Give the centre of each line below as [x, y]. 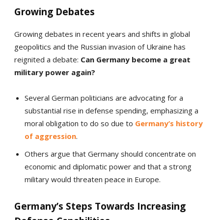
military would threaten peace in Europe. [92, 179]
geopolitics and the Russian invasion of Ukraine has [100, 47]
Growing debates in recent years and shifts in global [102, 34]
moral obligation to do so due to [80, 124]
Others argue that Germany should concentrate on [110, 154]
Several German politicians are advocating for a [104, 98]
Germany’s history [169, 124]
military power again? [55, 72]
